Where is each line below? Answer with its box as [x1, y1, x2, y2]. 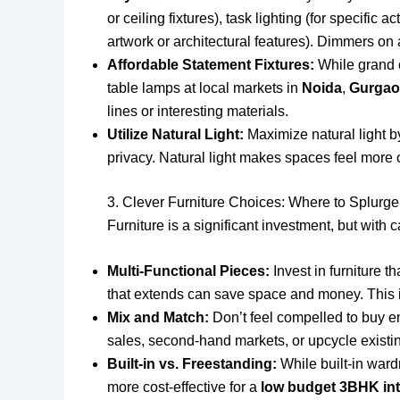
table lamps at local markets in [107, 79, 302, 96]
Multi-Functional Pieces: [107, 263, 270, 279]
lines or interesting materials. [107, 103, 288, 119]
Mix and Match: [107, 310, 209, 326]
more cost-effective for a [107, 379, 261, 396]
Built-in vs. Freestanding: [107, 356, 277, 372]
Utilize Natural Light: [107, 126, 244, 142]
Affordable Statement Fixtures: [107, 56, 314, 72]
